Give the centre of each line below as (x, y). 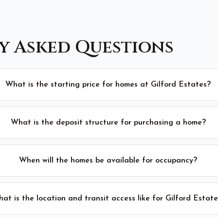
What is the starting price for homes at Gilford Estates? (108, 85)
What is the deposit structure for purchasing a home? (108, 123)
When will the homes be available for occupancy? (108, 161)
